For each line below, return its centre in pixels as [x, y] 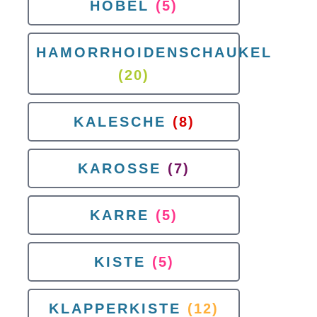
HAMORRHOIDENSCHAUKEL [154, 52]
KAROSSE [120, 168]
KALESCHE [120, 122]
